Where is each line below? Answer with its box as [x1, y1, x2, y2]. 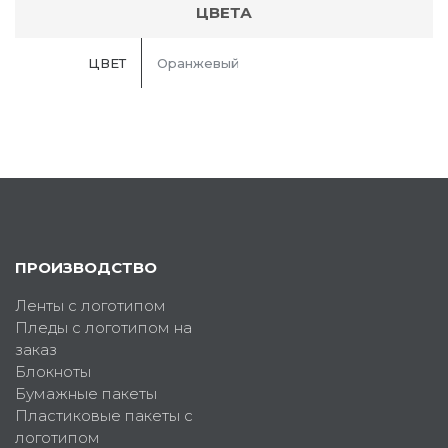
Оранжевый [157, 55, 239, 72]
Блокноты [15, 362, 91, 382]
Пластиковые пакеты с [15, 406, 193, 426]
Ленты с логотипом [15, 296, 166, 316]
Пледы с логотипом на [15, 318, 192, 338]
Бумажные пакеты [15, 384, 157, 404]
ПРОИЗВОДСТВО [15, 258, 157, 278]
